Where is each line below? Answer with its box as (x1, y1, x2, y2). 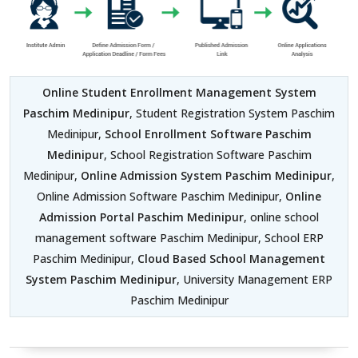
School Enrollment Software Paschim (104, 125, 312, 141)
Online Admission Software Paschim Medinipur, (37, 188, 285, 204)
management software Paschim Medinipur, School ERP (34, 229, 324, 245)
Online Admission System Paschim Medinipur (81, 167, 332, 183)
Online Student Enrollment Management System (42, 84, 316, 100)
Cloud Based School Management (137, 250, 325, 266)
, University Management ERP (177, 271, 332, 287)
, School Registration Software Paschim (103, 146, 312, 162)
